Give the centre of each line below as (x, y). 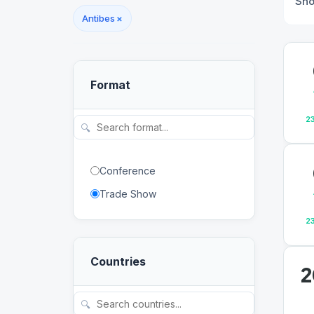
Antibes (98, 18)
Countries (118, 261)
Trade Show (128, 194)
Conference (128, 171)
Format (110, 85)
